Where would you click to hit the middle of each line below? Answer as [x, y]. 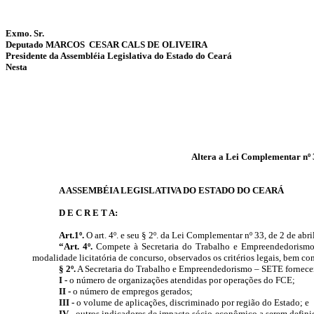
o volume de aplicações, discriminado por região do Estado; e [191, 302]
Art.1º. [72, 235]
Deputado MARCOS [45, 45]
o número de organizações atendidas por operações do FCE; [182, 280]
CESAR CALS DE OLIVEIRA [148, 45]
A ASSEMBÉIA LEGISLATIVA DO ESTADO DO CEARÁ [171, 190]
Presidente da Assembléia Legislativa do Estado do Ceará [119, 56]
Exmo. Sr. [25, 33]
